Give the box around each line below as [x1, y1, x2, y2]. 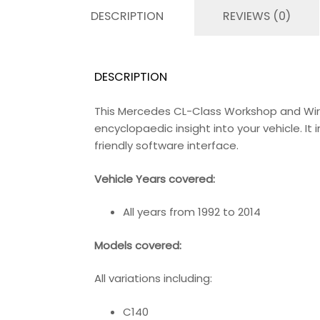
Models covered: [94, 237, 181, 253]
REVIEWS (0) [223, 8, 291, 25]
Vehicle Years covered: [94, 171, 215, 186]
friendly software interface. [94, 138, 239, 154]
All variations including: [94, 271, 212, 286]
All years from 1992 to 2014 [123, 204, 261, 220]
